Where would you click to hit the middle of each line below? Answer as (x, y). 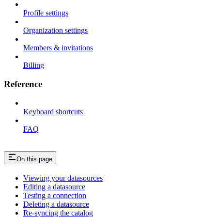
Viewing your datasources (63, 178)
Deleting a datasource (56, 204)
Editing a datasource (54, 186)
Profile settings (46, 13)
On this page (34, 159)
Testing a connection (55, 195)
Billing (34, 65)
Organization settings (55, 31)
